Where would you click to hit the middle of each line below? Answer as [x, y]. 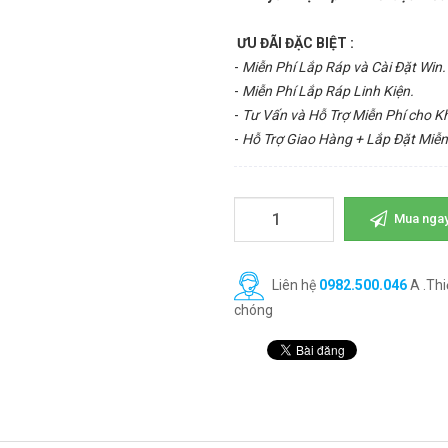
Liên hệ [294, 284]
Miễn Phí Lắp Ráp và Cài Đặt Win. [344, 67]
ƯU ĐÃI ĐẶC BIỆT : [295, 43]
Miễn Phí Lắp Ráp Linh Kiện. [328, 91]
